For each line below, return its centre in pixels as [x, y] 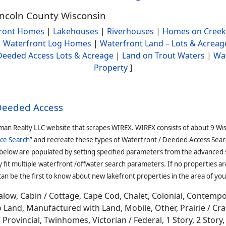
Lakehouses [75, 31]
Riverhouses [130, 31]
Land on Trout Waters [163, 55]
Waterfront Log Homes [47, 43]
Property [111, 68]
